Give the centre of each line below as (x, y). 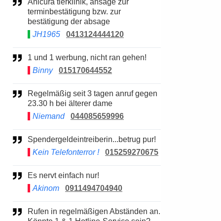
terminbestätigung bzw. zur (74, 12)
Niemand (49, 116)
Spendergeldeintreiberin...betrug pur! (94, 139)
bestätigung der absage (69, 21)
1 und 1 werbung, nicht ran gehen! (89, 57)
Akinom (46, 188)
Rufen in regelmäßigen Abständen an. (31, 211)
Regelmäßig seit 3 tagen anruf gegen (31, 93)
